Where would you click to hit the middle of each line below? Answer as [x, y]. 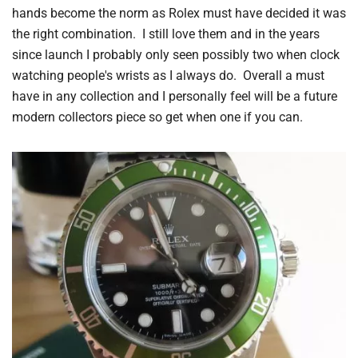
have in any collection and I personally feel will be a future [175, 96]
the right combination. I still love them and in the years [166, 34]
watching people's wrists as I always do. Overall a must [168, 75]
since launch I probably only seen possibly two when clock [176, 54]
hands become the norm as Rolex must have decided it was [179, 13]
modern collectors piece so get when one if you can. [157, 117]
